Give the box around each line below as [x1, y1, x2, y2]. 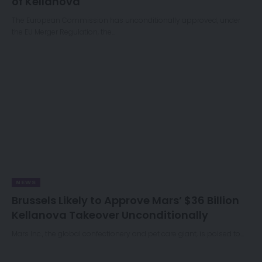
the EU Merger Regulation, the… [12, 26, 115, 37]
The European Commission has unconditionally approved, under [12, 15, 240, 25]
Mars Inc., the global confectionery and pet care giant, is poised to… [12, 228, 244, 239]
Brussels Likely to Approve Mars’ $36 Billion [12, 192, 239, 208]
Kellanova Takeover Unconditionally [12, 207, 208, 222]
